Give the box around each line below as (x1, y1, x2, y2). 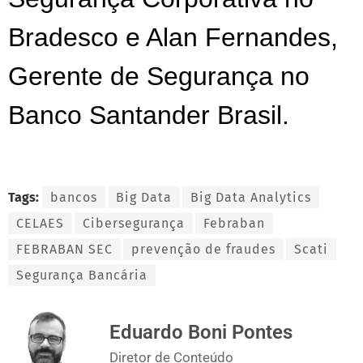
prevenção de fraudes (131, 241, 275, 257)
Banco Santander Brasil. (8, 100, 289, 130)
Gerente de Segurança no (8, 61, 310, 91)
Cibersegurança (83, 215, 185, 231)
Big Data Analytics (190, 189, 311, 205)
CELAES (16, 215, 64, 231)
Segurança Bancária (16, 267, 147, 283)
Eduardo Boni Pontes (109, 321, 293, 344)
